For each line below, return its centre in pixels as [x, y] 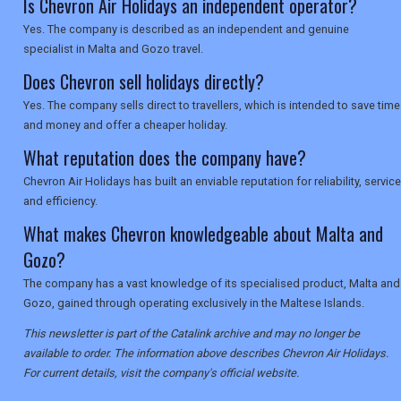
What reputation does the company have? [165, 158]
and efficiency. [60, 201]
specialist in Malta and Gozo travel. [113, 49]
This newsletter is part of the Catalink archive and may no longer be [192, 334]
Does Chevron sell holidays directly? [144, 82]
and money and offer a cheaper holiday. [125, 125]
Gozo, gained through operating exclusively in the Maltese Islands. [194, 303]
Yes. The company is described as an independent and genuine [186, 30]
